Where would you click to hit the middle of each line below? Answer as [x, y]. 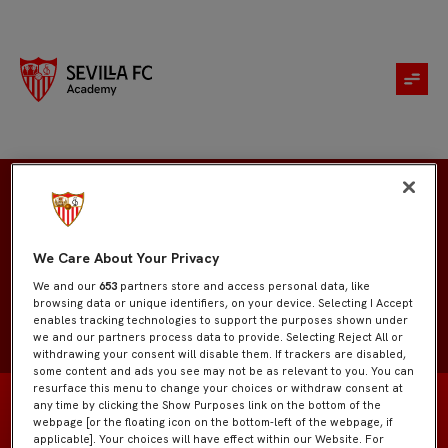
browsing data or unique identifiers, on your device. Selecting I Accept [223, 303]
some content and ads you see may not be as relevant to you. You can [224, 371]
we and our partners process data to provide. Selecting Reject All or [218, 337]
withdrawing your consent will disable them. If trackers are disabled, [220, 354]
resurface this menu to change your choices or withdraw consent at [218, 388]
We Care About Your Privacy [126, 258]
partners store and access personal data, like [244, 286]
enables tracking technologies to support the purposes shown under [221, 320]
